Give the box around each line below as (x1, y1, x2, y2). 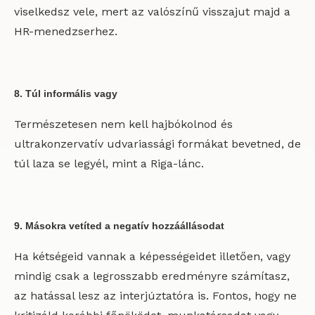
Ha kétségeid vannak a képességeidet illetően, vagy (14, 250, 290, 263)
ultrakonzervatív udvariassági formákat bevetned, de (14, 137, 301, 150)
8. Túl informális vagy (14, 88, 117, 99)
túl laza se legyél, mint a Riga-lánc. (14, 157, 204, 170)
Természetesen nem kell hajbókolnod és (14, 117, 233, 131)
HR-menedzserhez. (14, 25, 117, 38)
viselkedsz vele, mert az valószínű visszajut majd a (14, 5, 290, 18)
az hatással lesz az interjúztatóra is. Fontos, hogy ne (14, 289, 297, 302)
